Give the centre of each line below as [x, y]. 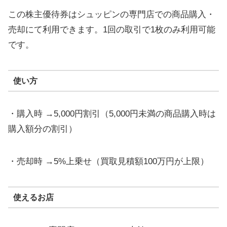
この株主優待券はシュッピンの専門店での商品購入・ [111, 15]
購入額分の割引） [43, 129]
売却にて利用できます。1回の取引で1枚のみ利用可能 [112, 30]
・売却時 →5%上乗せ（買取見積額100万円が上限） [108, 161]
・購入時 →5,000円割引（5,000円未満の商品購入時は [112, 114]
